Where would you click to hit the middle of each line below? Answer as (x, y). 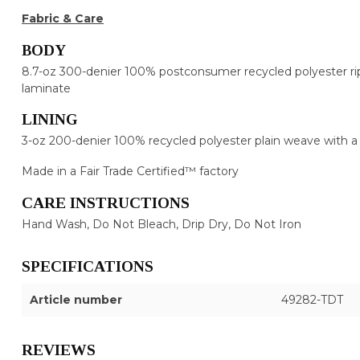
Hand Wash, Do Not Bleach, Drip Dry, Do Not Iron (162, 225)
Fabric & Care (63, 18)
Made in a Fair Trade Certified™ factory (130, 172)
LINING (50, 120)
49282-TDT (312, 300)
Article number (76, 300)
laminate (46, 88)
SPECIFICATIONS (88, 267)
